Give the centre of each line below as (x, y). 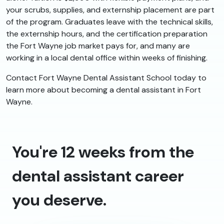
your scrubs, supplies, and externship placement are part (110, 9)
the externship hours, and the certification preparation (107, 33)
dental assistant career (98, 176)
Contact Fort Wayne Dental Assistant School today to (106, 77)
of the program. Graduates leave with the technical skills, (109, 21)
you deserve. (59, 200)
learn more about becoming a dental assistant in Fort (103, 89)
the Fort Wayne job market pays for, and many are (98, 45)
